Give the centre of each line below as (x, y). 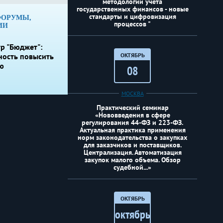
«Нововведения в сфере (132, 115)
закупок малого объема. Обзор (132, 160)
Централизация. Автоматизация (132, 152)
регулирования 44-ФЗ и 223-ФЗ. (132, 122)
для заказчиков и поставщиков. (132, 145)
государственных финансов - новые (132, 9)
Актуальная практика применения (132, 130)
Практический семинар (132, 108)
